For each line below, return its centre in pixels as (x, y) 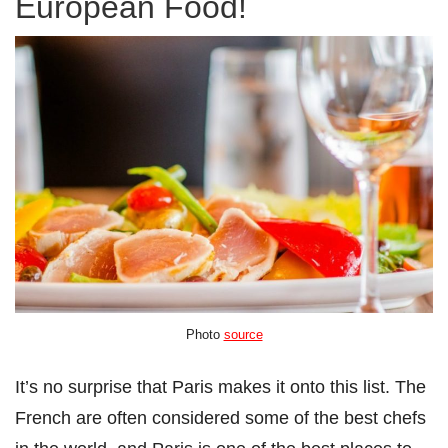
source (243, 334)
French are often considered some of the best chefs (220, 418)
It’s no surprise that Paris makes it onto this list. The (220, 387)
